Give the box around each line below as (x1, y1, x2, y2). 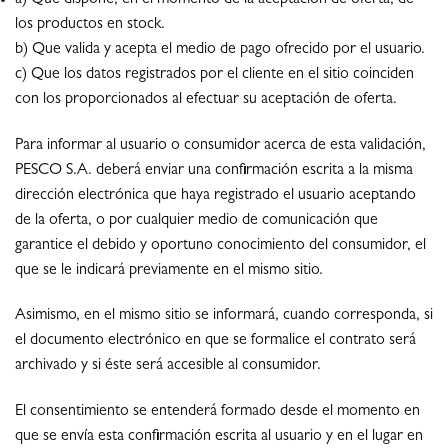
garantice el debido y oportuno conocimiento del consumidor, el (15, 237, 426, 254)
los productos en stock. (15, 16, 165, 33)
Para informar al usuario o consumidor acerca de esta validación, (15, 137, 426, 154)
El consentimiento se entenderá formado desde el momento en (15, 404, 420, 421)
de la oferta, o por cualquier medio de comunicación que (15, 212, 378, 229)
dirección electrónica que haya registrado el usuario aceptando (15, 187, 416, 204)
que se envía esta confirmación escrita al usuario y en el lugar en (15, 429, 423, 446)
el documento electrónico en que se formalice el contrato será (15, 333, 416, 350)
